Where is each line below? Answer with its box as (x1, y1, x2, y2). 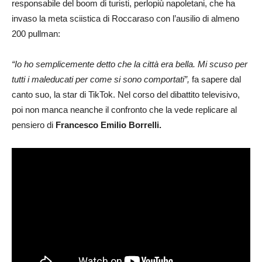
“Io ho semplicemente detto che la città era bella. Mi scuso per (12, 58, 247, 69)
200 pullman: (12, 28, 60, 39)
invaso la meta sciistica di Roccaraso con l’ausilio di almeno (12, 13, 239, 23)
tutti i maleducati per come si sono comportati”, (12, 74, 189, 84)
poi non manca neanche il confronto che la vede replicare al (12, 104, 237, 115)
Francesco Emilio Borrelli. (56, 119, 161, 130)
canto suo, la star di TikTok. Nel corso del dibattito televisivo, (12, 89, 240, 99)
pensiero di (12, 119, 56, 130)
